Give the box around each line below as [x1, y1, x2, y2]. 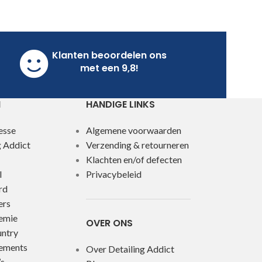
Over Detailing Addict [86, 243, 175, 255]
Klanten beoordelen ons [52, 49, 167, 63]
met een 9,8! [80, 61, 139, 75]
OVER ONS [86, 216, 133, 230]
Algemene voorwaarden [86, 125, 182, 136]
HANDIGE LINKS [86, 98, 156, 112]
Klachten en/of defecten [86, 154, 182, 166]
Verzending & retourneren [86, 139, 189, 151]
